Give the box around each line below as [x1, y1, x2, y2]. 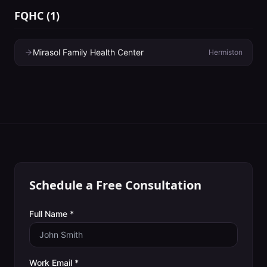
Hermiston [209, 48, 243, 57]
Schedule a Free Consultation [29, 177, 201, 193]
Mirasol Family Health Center [33, 47, 144, 57]
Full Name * [29, 209, 74, 219]
